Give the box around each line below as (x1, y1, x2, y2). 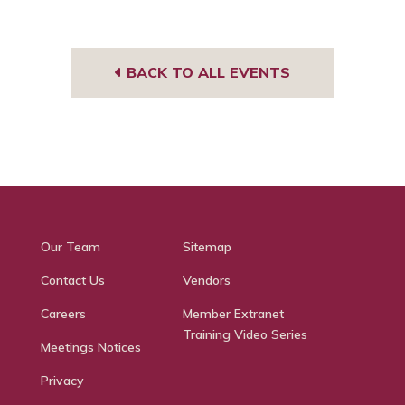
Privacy (40, 372, 84, 389)
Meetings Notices (40, 339, 141, 355)
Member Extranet (182, 306, 284, 322)
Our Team (40, 239, 100, 255)
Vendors (182, 272, 231, 288)
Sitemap (182, 239, 231, 255)
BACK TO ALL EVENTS (122, 63, 290, 81)
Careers (40, 306, 86, 322)
